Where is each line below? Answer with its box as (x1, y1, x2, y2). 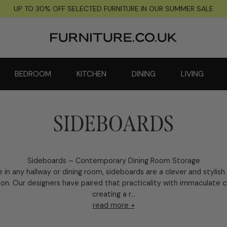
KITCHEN (77, 69, 106, 79)
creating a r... (92, 190, 135, 199)
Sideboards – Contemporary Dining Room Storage (27, 156, 200, 165)
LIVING (181, 69, 204, 79)
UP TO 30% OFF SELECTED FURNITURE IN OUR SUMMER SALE (14, 4, 213, 13)
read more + (92, 201, 135, 210)
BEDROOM (15, 69, 51, 79)
